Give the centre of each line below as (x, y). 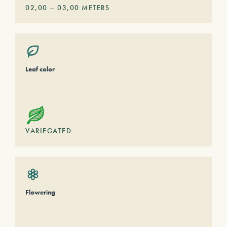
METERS (94, 8)
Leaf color (40, 69)
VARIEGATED (48, 131)
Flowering (40, 192)
